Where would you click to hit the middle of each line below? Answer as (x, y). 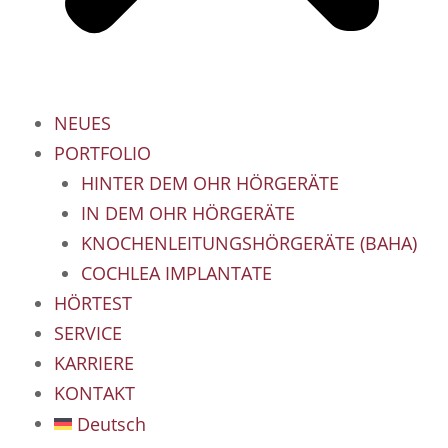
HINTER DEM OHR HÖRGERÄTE (210, 183)
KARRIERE (94, 363)
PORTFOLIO (102, 153)
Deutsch (112, 424)
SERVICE (88, 333)
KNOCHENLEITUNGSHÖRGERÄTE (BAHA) (249, 243)
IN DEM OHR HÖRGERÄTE (188, 213)
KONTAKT (94, 393)
